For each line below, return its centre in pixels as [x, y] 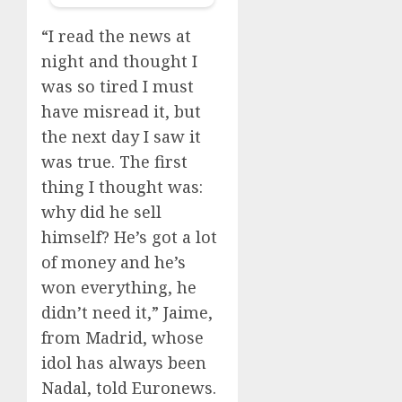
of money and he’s [114, 262]
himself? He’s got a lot [129, 236]
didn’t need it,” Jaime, [127, 312]
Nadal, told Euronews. [129, 387]
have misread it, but [121, 111]
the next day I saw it [121, 136]
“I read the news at [116, 35]
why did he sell [101, 211]
